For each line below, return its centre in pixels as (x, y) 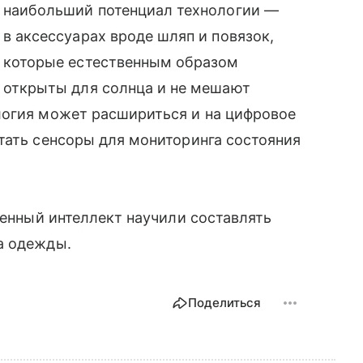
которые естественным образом (121, 62)
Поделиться (224, 302)
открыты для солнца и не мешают (127, 88)
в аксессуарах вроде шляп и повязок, (139, 36)
